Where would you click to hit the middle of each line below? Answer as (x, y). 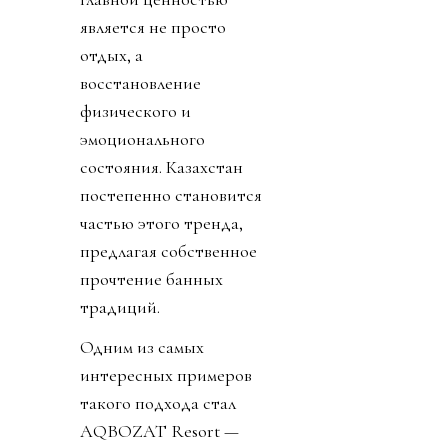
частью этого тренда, (161, 223)
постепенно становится (171, 195)
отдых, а (111, 55)
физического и (135, 111)
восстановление (140, 83)
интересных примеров (166, 375)
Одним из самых (142, 347)
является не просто (153, 27)
